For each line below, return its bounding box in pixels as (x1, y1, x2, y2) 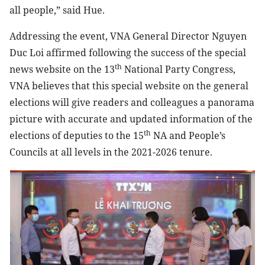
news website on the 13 (9, 63, 115, 76)
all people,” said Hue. (9, 4, 105, 17)
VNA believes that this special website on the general (9, 79, 248, 92)
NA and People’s (151, 129, 225, 142)
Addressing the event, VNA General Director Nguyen (9, 30, 247, 43)
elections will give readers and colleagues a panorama (9, 96, 254, 109)
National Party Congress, (122, 63, 235, 76)
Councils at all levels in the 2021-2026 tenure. (9, 146, 212, 159)
